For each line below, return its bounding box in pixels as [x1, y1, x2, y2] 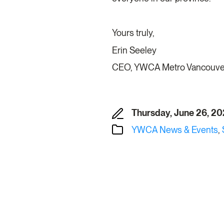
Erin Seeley [112, 44, 158, 55]
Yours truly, [112, 27, 161, 38]
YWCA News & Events [131, 124, 218, 135]
